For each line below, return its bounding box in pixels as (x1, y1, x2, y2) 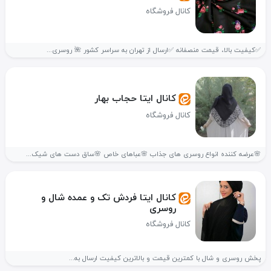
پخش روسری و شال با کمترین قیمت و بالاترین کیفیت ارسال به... (68, 253, 261, 263)
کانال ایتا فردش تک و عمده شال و (41, 191, 176, 204)
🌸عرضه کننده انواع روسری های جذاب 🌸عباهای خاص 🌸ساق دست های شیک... (25, 149, 261, 159)
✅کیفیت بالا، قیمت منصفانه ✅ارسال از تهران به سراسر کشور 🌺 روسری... (46, 45, 261, 55)
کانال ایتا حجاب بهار (94, 91, 176, 105)
